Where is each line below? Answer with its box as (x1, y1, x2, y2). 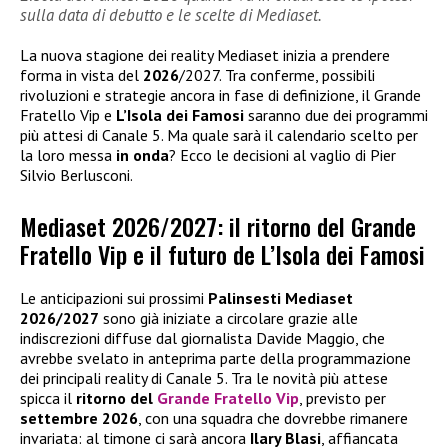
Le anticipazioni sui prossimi (20, 287, 208, 308)
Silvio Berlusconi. (20, 165, 133, 186)
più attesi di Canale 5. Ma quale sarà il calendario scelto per (20, 125, 418, 146)
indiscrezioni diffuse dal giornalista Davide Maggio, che (20, 327, 385, 348)
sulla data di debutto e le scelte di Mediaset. (20, 4, 322, 27)
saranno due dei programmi (244, 105, 428, 126)
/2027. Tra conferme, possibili (179, 65, 375, 86)
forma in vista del (20, 65, 143, 86)
